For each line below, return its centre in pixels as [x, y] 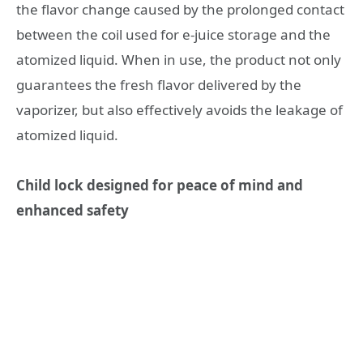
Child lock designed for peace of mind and [160, 186]
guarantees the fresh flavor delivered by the [159, 84]
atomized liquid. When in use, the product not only [179, 59]
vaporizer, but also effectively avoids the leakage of [179, 109]
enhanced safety [73, 211]
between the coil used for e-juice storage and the [173, 34]
